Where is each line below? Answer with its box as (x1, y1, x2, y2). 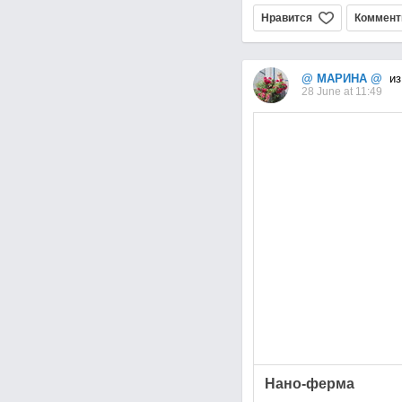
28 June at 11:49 (301, 85, 382, 99)
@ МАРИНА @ (301, 72, 382, 86)
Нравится (260, 12, 312, 25)
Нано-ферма (264, 376, 354, 392)
